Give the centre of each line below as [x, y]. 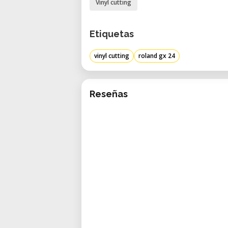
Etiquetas [112, 34]
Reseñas [109, 94]
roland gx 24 [157, 56]
